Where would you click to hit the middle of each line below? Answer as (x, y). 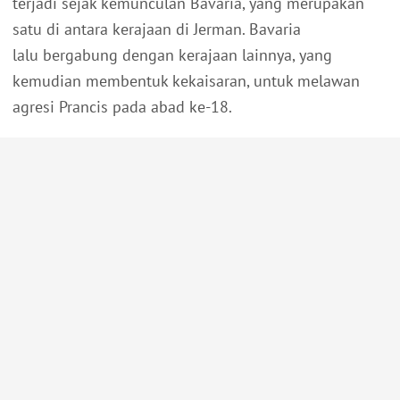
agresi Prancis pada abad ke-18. (124, 107)
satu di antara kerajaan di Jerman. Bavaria (157, 29)
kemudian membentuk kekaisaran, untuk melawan (186, 81)
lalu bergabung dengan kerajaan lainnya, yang (172, 55)
